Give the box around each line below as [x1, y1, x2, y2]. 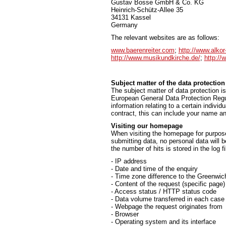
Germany [110, 21, 138, 29]
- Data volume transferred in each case [110, 195, 224, 203]
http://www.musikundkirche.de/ [110, 54, 200, 62]
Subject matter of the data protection [110, 79, 225, 87]
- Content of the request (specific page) [110, 180, 225, 188]
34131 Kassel [110, 14, 151, 21]
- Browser [110, 210, 139, 218]
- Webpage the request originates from [110, 203, 222, 210]
